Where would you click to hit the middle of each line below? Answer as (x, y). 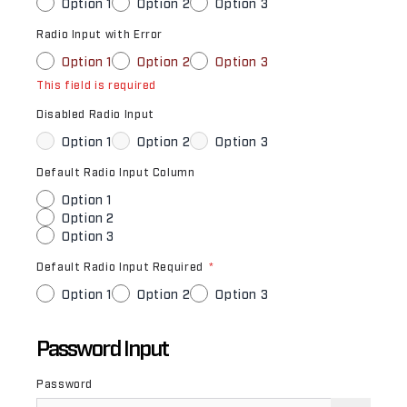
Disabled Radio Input (95, 114)
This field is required (97, 84)
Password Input (103, 347)
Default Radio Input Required (122, 266)
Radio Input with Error (100, 34)
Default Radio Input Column (116, 172)
